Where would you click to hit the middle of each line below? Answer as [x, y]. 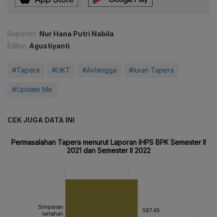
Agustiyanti [49, 46]
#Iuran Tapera [151, 70]
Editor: [17, 46]
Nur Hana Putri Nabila [77, 34]
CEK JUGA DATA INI [41, 120]
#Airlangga [100, 70]
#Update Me [32, 90]
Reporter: [22, 34]
